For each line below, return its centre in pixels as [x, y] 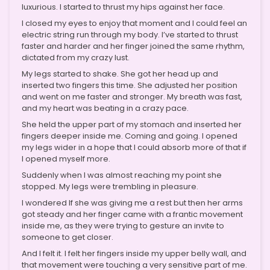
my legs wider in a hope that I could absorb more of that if [134, 147]
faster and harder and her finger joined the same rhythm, [133, 46]
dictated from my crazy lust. [76, 57]
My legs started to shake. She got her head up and [120, 74]
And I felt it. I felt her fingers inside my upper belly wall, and [134, 253]
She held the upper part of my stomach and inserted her [132, 124]
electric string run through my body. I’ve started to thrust [130, 34]
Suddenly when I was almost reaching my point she [122, 175]
